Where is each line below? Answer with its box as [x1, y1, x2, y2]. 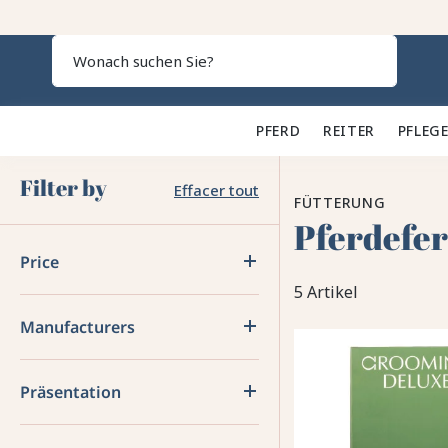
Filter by [20, 173, 107, 202]
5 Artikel [294, 280, 358, 303]
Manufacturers [20, 316, 135, 338]
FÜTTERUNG [294, 193, 386, 212]
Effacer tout [174, 180, 259, 200]
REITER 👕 [322, 121, 398, 140]
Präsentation [20, 381, 121, 403]
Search [372, 66, 424, 88]
